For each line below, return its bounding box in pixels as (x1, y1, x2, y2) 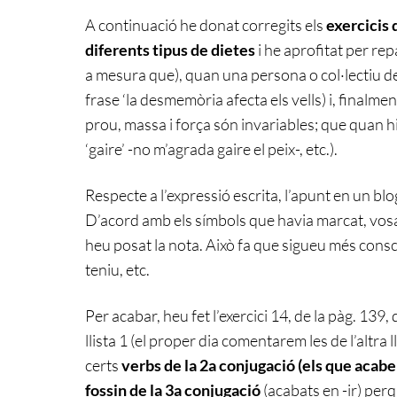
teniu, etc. (85, 259, 150, 279)
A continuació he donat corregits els (85, 14, 326, 35)
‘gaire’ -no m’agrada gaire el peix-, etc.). (85, 138, 338, 159)
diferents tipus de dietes (85, 39, 255, 59)
